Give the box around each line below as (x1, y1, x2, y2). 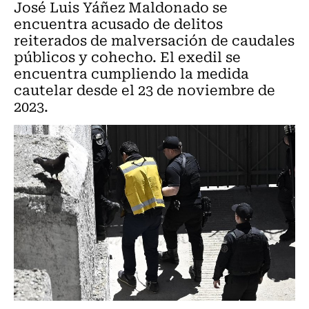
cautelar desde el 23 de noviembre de (14, 79, 275, 100)
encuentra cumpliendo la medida (14, 62, 249, 83)
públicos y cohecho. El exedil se (14, 46, 241, 67)
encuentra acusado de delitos (14, 12, 223, 34)
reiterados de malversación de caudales (14, 29, 295, 50)
